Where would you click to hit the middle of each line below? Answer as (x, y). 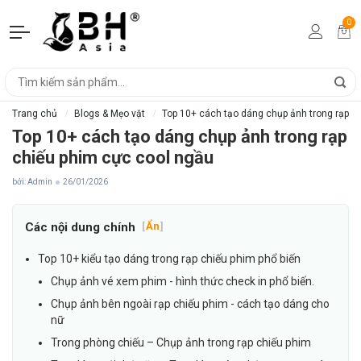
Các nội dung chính (80, 228)
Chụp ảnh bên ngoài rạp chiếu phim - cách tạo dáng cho (190, 304)
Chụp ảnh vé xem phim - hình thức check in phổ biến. (184, 282)
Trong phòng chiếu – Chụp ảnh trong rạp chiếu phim (181, 343)
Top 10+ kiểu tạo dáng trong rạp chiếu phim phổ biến (169, 259)
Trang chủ (35, 114)
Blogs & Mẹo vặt (110, 114)
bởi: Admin (32, 182)
